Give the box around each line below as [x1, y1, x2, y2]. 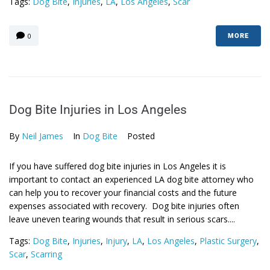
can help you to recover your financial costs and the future [9, 187, 237, 198]
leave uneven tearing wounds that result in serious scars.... [9, 213, 235, 225]
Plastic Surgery [199, 235, 257, 246]
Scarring [31, 248, 62, 260]
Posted [127, 130, 155, 142]
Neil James [22, 130, 63, 142]
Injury [105, 235, 127, 246]
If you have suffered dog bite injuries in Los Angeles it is [9, 160, 226, 172]
